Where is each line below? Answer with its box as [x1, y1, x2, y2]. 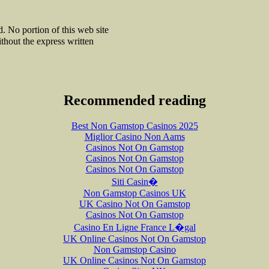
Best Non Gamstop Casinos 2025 [71, 120, 198, 131]
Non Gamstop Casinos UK [83, 187, 186, 198]
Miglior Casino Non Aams [84, 131, 185, 142]
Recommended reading [63, 92, 206, 108]
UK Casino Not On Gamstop [79, 198, 190, 209]
